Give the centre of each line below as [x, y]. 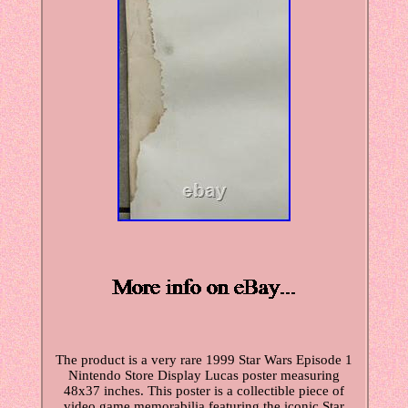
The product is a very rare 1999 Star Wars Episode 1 [204, 360]
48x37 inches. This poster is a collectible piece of [204, 391]
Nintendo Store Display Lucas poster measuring [204, 376]
